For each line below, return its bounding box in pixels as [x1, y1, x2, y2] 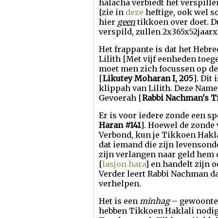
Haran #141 [99, 120, 141, 130]
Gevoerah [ [99, 93, 142, 103]
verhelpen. [99, 179, 141, 188]
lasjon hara [102, 159, 145, 169]
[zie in [99, 7, 126, 17]
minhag [140, 196, 170, 206]
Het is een [99, 196, 140, 206]
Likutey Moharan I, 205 [103, 73, 193, 83]
